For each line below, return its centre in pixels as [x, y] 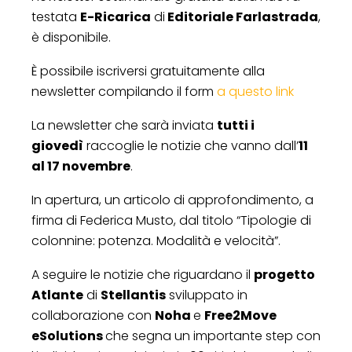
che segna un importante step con [213, 335]
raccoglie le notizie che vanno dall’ [191, 145]
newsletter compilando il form [124, 91]
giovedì [57, 145]
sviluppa [193, 295]
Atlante [57, 295]
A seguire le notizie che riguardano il [143, 274]
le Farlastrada [270, 16]
